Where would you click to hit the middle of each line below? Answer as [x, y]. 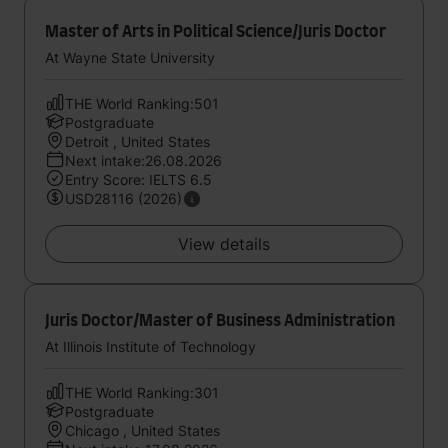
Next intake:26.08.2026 [143, 160]
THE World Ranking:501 [142, 103]
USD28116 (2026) [123, 198]
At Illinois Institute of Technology [150, 346]
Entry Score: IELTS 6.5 [138, 179]
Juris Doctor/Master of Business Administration [220, 321]
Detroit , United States [137, 141]
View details [224, 244]
